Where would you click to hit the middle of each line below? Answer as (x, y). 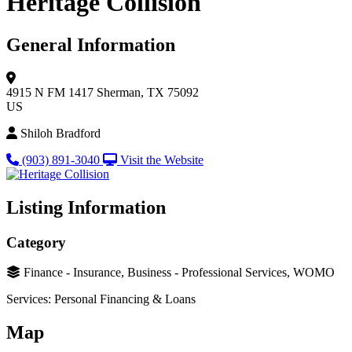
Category (36, 242)
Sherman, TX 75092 (148, 92)
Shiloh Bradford (60, 133)
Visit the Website (162, 159)
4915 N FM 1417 (50, 92)
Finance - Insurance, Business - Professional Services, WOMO (179, 273)
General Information (91, 44)
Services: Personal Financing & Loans (101, 299)
